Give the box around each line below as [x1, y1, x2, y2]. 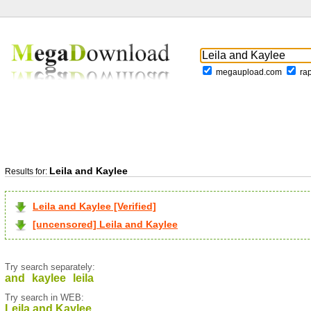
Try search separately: [5, 262, 95, 272]
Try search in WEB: [5, 292, 84, 303]
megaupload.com [216, 67, 282, 78]
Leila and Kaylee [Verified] [33, 201, 156, 212]
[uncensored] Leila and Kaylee [33, 219, 178, 230]
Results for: [5, 167, 49, 176]
